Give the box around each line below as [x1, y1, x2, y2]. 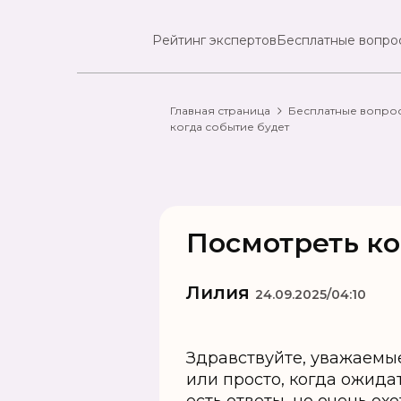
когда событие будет [170, 120, 289, 133]
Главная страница [170, 104, 270, 117]
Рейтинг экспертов [152, 32, 277, 48]
